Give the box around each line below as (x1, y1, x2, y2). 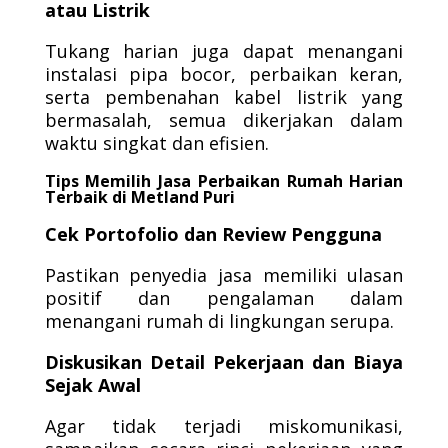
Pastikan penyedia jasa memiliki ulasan (44, 263, 404, 287)
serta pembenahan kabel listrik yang (44, 85, 404, 109)
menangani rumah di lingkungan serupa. (44, 309, 394, 333)
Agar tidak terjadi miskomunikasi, (44, 414, 404, 438)
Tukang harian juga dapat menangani (44, 39, 404, 63)
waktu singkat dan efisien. (44, 131, 269, 155)
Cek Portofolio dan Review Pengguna (44, 222, 382, 246)
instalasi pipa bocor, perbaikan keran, (44, 62, 404, 86)
